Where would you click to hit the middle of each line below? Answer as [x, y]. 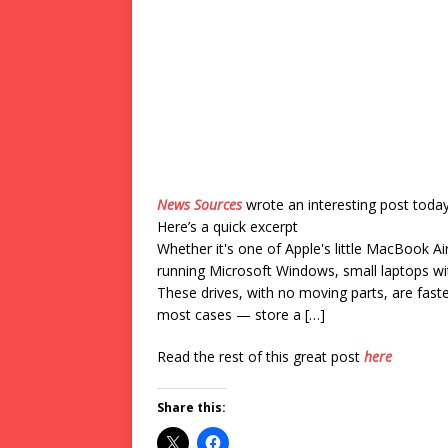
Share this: [191, 407]
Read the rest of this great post [260, 356]
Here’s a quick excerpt [227, 226]
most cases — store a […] [241, 314]
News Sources [199, 204]
